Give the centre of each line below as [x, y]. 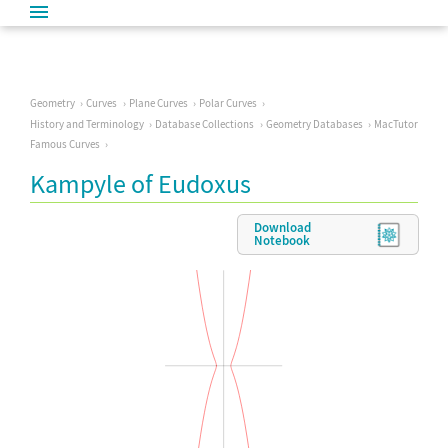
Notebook [282, 241]
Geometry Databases [314, 124]
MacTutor [395, 124]
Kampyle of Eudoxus [140, 183]
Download [282, 228]
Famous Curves [65, 144]
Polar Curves [227, 103]
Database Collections [205, 124]
